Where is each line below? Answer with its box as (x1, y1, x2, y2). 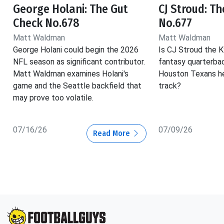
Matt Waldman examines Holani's (13, 68, 128, 78)
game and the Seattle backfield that (13, 80, 141, 90)
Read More (92, 128, 132, 138)
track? (158, 80, 181, 90)
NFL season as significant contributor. (13, 56, 145, 66)
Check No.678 (13, 15, 79, 30)
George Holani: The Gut (13, 1, 128, 16)
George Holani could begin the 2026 (13, 44, 138, 54)
